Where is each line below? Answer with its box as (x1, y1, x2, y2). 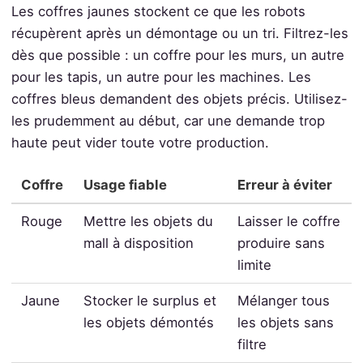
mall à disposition (83, 234, 194, 251)
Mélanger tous (237, 292, 331, 309)
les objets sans (237, 314, 335, 331)
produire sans (237, 234, 326, 251)
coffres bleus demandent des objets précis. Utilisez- (11, 91, 348, 108)
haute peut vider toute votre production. (11, 135, 269, 152)
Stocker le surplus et (83, 292, 217, 309)
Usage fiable (83, 176, 168, 193)
